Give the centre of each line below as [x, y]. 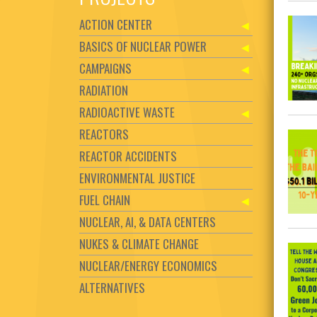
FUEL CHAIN [105, 200]
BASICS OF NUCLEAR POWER [143, 47]
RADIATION [104, 91]
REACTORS [104, 134]
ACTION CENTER [116, 25]
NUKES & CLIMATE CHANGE [139, 244]
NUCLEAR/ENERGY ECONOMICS [148, 266]
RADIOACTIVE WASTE [127, 113]
